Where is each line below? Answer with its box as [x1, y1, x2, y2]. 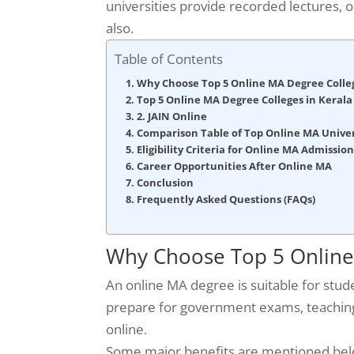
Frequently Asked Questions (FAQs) [137, 191, 316, 206]
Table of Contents [115, 49, 224, 68]
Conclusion [137, 175, 194, 190]
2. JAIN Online [137, 108, 208, 123]
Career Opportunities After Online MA [137, 158, 333, 173]
